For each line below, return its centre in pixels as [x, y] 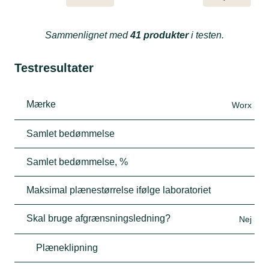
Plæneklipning [67, 247]
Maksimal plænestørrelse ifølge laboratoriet [119, 190]
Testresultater [54, 68]
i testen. [206, 35]
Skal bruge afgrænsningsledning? [98, 218]
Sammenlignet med [88, 35]
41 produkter [159, 35]
